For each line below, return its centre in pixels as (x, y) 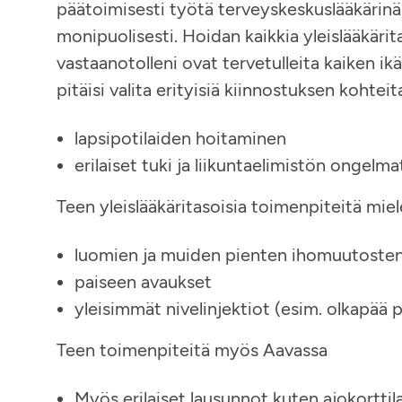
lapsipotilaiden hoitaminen (180, 138)
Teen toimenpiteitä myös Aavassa (192, 350)
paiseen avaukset (143, 282)
